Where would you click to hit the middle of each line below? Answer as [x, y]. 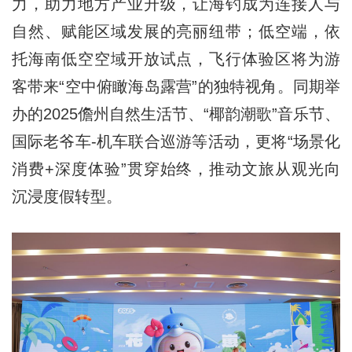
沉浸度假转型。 [66, 197]
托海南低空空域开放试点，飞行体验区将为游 [176, 59]
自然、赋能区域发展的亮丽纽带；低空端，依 [176, 32]
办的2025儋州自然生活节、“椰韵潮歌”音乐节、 [176, 114]
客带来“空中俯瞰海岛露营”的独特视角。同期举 [176, 87]
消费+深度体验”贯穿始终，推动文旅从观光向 [176, 169]
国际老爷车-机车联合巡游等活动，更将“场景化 [176, 142]
